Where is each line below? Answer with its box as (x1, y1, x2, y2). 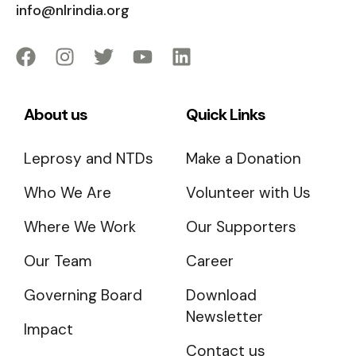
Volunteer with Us (186, 182, 311, 203)
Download (186, 284, 257, 305)
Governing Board (24, 284, 142, 305)
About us (24, 103, 87, 125)
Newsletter (186, 306, 263, 327)
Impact (24, 319, 73, 339)
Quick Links (186, 103, 265, 125)
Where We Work (24, 216, 136, 237)
